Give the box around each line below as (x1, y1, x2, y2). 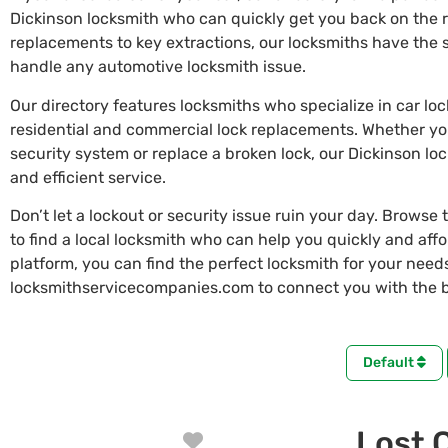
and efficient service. (10, 167, 166, 187)
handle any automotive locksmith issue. (10, 57, 306, 77)
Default (363, 354, 417, 372)
